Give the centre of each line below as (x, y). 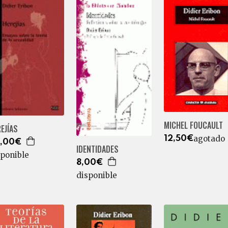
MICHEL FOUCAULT (193, 125)
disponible (96, 175)
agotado (209, 139)
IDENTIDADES (97, 149)
